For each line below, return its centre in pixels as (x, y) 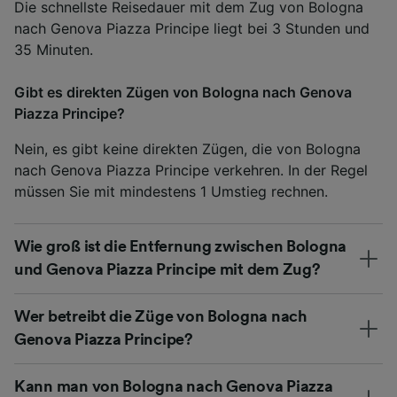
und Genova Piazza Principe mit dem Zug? (167, 269)
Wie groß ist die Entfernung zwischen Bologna (181, 246)
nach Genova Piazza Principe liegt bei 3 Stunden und (192, 28)
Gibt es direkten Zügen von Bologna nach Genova (183, 92)
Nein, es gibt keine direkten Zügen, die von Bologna (187, 148)
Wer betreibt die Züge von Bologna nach (161, 316)
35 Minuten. (54, 49)
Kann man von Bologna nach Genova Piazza (174, 386)
